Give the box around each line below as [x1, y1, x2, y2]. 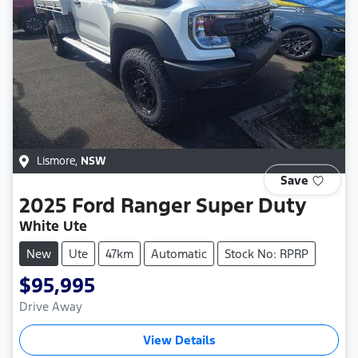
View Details [142, 332, 216, 348]
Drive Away [19, 298, 82, 314]
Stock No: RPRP [225, 245, 308, 261]
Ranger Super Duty [121, 192, 306, 218]
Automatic [151, 245, 207, 261]
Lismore [37, 153, 75, 168]
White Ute [19, 217, 87, 235]
